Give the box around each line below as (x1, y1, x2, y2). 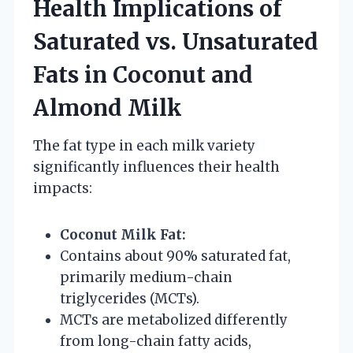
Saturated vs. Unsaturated (33, 27, 318, 56)
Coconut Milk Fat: (60, 225, 186, 243)
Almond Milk (33, 93, 182, 122)
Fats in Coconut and (33, 60, 253, 89)
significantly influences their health (33, 158, 280, 176)
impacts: (33, 179, 92, 197)
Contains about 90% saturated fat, (60, 247, 291, 265)
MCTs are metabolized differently (60, 310, 288, 329)
